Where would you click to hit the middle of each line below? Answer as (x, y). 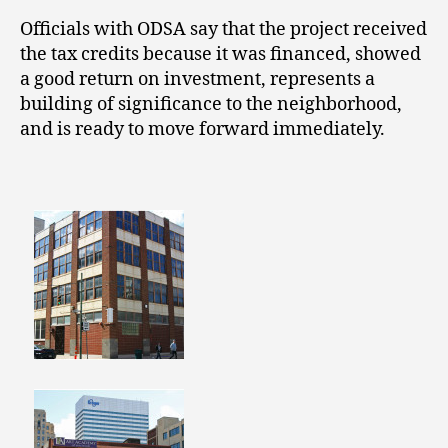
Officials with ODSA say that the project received (223, 29)
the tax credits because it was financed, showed (220, 54)
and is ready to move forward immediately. (202, 129)
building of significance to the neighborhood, (211, 104)
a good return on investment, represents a (197, 79)
